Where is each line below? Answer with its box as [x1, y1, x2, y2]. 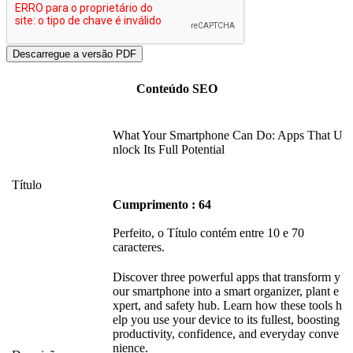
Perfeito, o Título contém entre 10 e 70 [113, 226, 304, 240]
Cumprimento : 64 [113, 198, 211, 212]
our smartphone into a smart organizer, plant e [113, 284, 339, 299]
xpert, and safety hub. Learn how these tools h [113, 299, 342, 313]
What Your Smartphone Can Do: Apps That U [113, 128, 343, 143]
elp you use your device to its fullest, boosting [113, 313, 340, 327]
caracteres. [113, 240, 165, 255]
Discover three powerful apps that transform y [113, 270, 340, 284]
